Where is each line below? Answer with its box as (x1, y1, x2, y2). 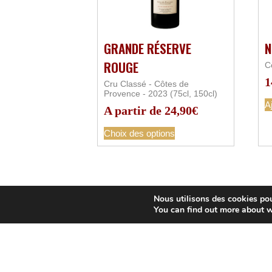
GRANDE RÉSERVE (104, 39, 191, 58)
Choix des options (104, 128, 175, 139)
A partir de (104, 104, 165, 118)
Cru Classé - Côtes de (104, 79, 189, 89)
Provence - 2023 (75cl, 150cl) (104, 89, 217, 99)
